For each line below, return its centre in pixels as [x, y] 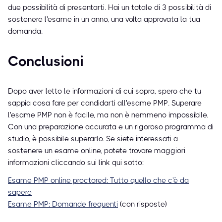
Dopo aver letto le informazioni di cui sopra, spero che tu [105, 91]
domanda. [25, 31]
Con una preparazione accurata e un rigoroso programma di [111, 127]
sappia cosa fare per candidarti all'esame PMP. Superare [105, 103]
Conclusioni [46, 61]
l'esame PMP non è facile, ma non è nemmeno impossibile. [108, 115]
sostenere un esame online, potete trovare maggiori [97, 151]
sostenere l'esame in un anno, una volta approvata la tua [104, 20]
